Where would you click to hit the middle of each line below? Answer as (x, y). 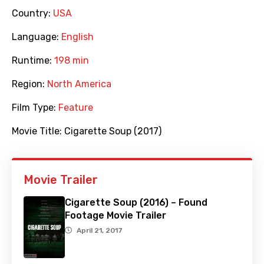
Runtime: (33, 61)
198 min (72, 61)
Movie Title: (38, 131)
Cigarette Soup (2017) (113, 131)
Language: (37, 37)
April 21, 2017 (100, 231)
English (77, 37)
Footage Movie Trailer (115, 216)
